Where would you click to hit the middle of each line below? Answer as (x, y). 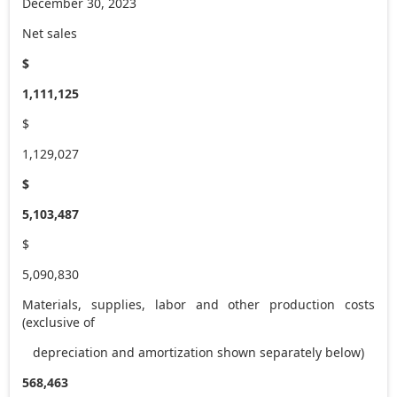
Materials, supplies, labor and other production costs (198, 304)
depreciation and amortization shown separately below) (194, 352)
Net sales (50, 33)
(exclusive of (59, 322)
